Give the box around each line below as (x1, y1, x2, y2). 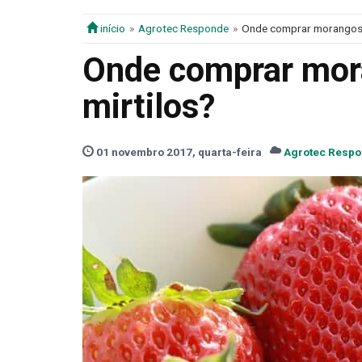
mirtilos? (82, 86, 215, 127)
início (98, 22, 125, 36)
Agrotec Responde (138, 22, 229, 36)
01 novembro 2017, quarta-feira (94, 145, 262, 159)
